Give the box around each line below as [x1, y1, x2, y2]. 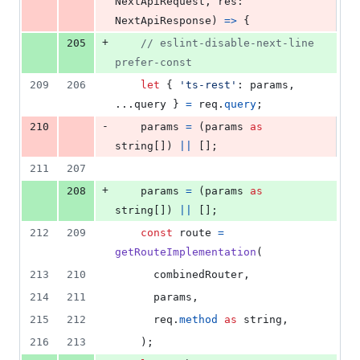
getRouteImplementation [115, 246, 256, 259]
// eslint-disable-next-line [141, 37, 314, 50]
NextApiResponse [115, 14, 211, 27]
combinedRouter [153, 268, 243, 281]
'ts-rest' [179, 79, 237, 92]
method [179, 313, 218, 326]
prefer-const [115, 56, 192, 69]
